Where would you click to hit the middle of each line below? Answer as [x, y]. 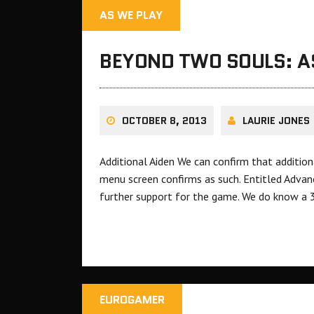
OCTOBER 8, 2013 [164, 121]
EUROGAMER [132, 300]
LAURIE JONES [276, 121]
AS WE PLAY [131, 15]
